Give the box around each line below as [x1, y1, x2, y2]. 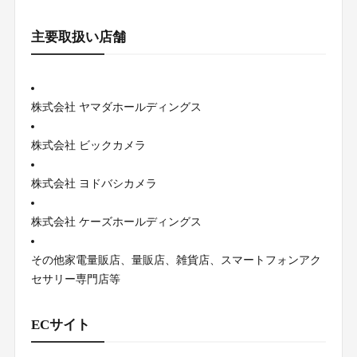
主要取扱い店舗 [30, 29, 126, 45]
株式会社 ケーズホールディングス [30, 215, 202, 228]
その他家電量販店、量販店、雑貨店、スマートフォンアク [30, 253, 321, 266]
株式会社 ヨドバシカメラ [30, 177, 157, 190]
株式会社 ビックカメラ [30, 139, 146, 151]
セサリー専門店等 [30, 273, 120, 285]
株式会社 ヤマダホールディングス [30, 100, 202, 113]
